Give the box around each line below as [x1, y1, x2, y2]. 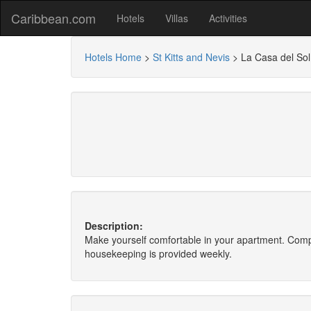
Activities [209, 11, 247, 25]
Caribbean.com [11, 9, 96, 27]
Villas [165, 11, 188, 25]
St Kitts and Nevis [153, 50, 230, 64]
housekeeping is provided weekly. [85, 246, 232, 260]
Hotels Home [85, 50, 142, 64]
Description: [85, 219, 143, 233]
